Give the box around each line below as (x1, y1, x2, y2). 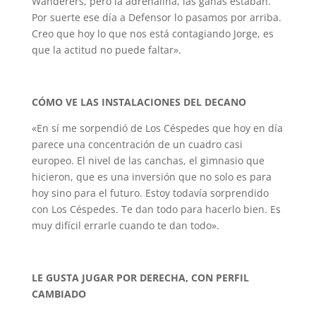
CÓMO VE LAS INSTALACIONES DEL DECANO (31, 95, 246, 109)
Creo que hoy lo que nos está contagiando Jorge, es (31, 27, 274, 40)
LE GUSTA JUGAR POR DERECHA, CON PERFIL (31, 271, 249, 284)
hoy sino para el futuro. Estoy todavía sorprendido (31, 186, 269, 200)
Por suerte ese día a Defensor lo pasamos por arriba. (31, 11, 281, 24)
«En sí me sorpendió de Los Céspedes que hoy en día (31, 121, 283, 135)
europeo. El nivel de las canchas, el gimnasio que (31, 154, 265, 167)
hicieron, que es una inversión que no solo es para (31, 170, 272, 183)
